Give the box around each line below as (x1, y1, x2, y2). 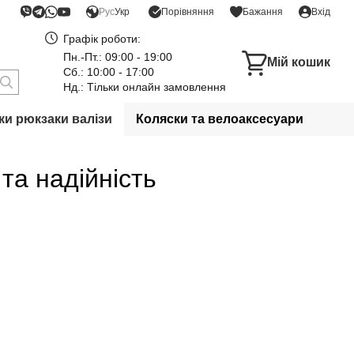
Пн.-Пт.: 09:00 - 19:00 (63, 51, 172, 63)
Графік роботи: (63, 32, 141, 45)
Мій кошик (267, 55, 330, 69)
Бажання (243, 6, 283, 17)
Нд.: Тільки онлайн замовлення (63, 81, 226, 93)
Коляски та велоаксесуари (135, 112, 303, 126)
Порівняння (161, 6, 214, 17)
